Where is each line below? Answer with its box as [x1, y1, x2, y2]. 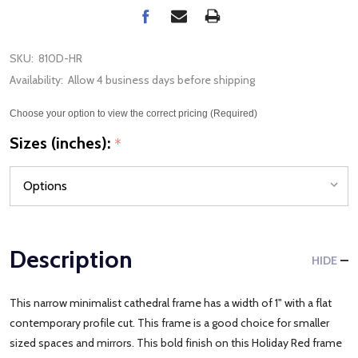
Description [10, 244, 133, 274]
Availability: [10, 73, 63, 87]
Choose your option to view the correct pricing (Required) [10, 108, 257, 119]
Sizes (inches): [10, 133, 114, 153]
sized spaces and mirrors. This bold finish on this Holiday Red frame [10, 335, 342, 350]
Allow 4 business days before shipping [68, 73, 255, 87]
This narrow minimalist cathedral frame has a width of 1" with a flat [10, 295, 332, 310]
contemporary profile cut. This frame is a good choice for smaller [10, 315, 329, 330]
